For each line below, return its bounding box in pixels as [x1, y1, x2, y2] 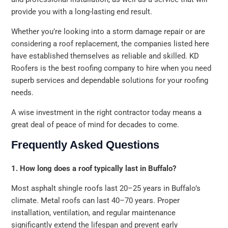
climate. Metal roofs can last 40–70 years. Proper [11, 195, 180, 205]
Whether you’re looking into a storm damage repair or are [11, 26, 206, 36]
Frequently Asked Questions [11, 138, 160, 152]
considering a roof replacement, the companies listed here [11, 39, 210, 48]
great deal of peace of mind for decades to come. [11, 120, 180, 129]
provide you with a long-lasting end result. [11, 7, 153, 17]
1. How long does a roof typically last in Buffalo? [11, 164, 177, 174]
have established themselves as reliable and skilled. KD [11, 51, 199, 61]
